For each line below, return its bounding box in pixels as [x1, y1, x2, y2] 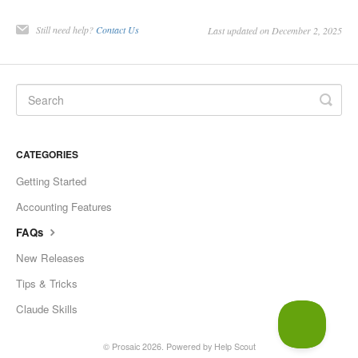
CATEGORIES [16, 147, 78, 162]
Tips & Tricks [16, 276, 78, 292]
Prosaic [111, 340, 140, 353]
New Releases [16, 250, 85, 266]
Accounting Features [16, 199, 112, 215]
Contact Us [96, 23, 139, 37]
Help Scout [213, 340, 256, 353]
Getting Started [16, 173, 86, 189]
